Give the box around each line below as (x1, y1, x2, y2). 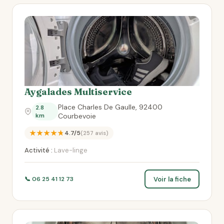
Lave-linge (52, 146, 87, 154)
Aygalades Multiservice (24, 86, 132, 97)
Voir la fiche (153, 174, 191, 183)
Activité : (24, 146, 52, 154)
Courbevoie (58, 111, 96, 120)
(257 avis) (80, 129, 108, 136)
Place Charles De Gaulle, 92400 (58, 102, 163, 111)
